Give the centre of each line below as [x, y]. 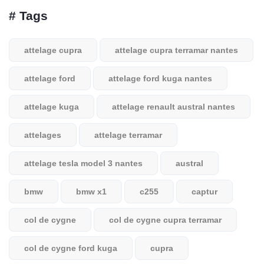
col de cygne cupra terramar [165, 220]
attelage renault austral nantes [174, 107]
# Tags [28, 16]
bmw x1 [91, 192]
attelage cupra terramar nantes [176, 50]
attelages [43, 135]
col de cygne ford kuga [71, 248]
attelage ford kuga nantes [160, 78]
